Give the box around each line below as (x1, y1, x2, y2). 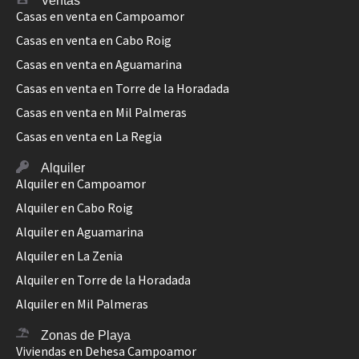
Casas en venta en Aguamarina (16, 55, 182, 72)
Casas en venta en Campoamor (16, 7, 184, 24)
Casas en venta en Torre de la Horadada (16, 79, 229, 96)
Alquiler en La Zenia (16, 247, 123, 264)
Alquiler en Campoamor (16, 175, 146, 192)
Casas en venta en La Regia (16, 127, 162, 144)
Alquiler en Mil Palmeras (16, 295, 148, 312)
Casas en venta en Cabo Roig (16, 31, 171, 48)
